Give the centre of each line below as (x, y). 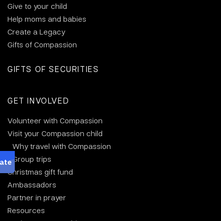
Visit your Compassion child (55, 133)
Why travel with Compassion (62, 146)
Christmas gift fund (40, 172)
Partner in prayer (37, 198)
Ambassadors (32, 185)
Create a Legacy (36, 32)
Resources (26, 210)
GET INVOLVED (38, 101)
